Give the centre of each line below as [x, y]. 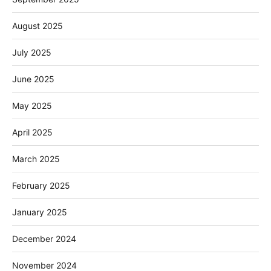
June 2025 [33, 79]
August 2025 [38, 26]
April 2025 [32, 132]
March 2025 [36, 159]
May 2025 [32, 106]
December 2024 [44, 239]
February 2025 [41, 186]
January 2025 [40, 212]
